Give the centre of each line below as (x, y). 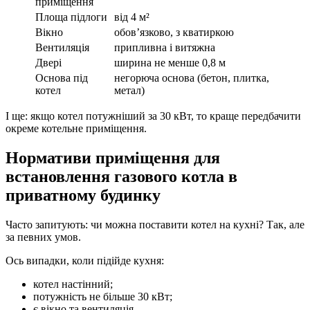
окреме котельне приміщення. (76, 129)
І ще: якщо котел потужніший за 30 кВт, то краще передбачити (153, 116)
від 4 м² (132, 17)
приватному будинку (83, 195)
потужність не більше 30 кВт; (103, 297)
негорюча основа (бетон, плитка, (192, 78)
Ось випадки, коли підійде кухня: (85, 261)
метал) (129, 91)
